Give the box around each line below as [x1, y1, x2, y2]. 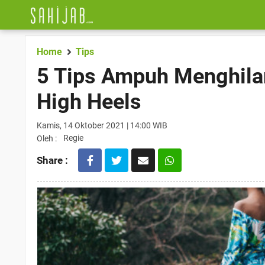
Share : [37, 154, 68, 166]
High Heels [37, 89, 141, 114]
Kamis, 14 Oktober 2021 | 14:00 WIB [37, 121, 167, 130]
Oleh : [37, 134, 57, 143]
